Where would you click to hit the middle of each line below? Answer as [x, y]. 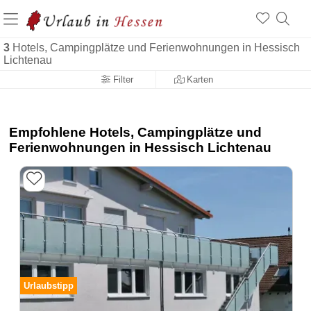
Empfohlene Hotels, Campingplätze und [136, 132]
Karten [199, 79]
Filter [121, 79]
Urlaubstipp [48, 286]
